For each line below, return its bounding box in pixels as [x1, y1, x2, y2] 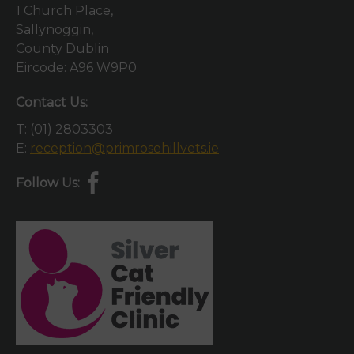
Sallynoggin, [16, 22, 93, 38]
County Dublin [16, 41, 109, 57]
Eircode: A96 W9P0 [16, 60, 137, 76]
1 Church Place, [16, 3, 113, 19]
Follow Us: [16, 175, 80, 191]
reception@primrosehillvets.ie [30, 141, 219, 156]
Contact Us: [16, 95, 88, 111]
